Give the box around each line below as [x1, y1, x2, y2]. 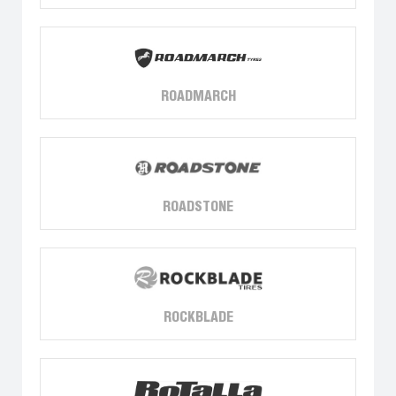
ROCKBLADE [163, 310, 233, 324]
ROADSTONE [163, 200, 233, 214]
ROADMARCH [160, 89, 236, 103]
